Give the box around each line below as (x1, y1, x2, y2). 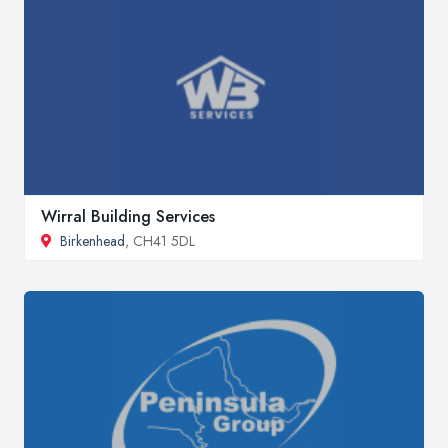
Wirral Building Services (41, 204, 215, 228)
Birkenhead (60, 230, 125, 251)
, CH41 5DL (125, 230, 195, 251)
